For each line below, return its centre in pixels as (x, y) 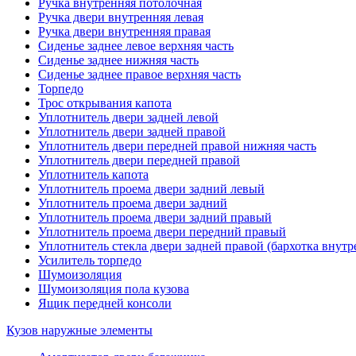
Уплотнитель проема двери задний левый (151, 188)
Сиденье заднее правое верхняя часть (139, 74)
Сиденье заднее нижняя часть (118, 60)
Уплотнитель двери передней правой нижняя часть (177, 145)
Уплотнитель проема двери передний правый (162, 231)
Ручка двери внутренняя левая (121, 17)
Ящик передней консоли (105, 303)
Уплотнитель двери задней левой (128, 117)
